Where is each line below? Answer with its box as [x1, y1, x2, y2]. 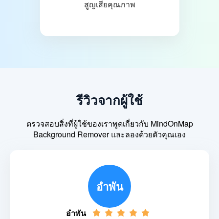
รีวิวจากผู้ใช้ [76, 91, 143, 109]
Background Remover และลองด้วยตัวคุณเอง [33, 129, 186, 140]
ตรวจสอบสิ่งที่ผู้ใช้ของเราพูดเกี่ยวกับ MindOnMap [26, 118, 193, 130]
